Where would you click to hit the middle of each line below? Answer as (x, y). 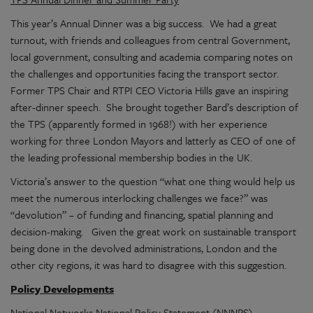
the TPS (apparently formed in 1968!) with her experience (139, 124)
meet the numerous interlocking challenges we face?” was (139, 198)
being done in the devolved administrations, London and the (144, 248)
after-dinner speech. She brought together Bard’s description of (154, 107)
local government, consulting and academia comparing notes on (152, 57)
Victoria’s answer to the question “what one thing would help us (153, 181)
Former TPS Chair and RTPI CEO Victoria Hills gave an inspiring (149, 90)
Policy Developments (62, 289)
